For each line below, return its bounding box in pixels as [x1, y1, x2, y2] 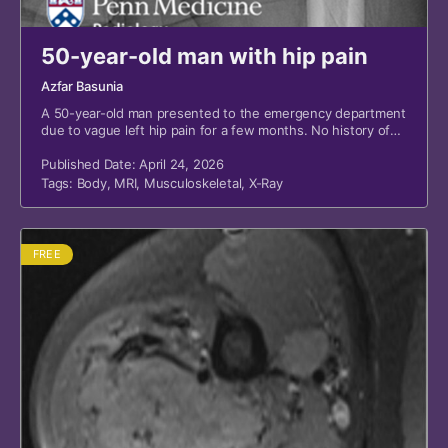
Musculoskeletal [143, 174, 242, 191]
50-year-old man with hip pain [41, 42, 368, 69]
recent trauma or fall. [41, 138, 167, 155]
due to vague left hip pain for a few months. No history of [41, 121, 391, 138]
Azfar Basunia [41, 77, 123, 94]
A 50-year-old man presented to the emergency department [41, 104, 406, 121]
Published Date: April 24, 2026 [41, 155, 224, 172]
